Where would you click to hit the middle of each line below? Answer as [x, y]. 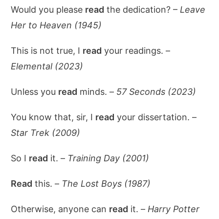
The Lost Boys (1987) [106, 184]
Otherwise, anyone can [60, 209]
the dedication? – [142, 10]
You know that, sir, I [53, 117]
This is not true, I [47, 51]
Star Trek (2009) [46, 133]
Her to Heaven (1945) [56, 25]
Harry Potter [174, 209]
